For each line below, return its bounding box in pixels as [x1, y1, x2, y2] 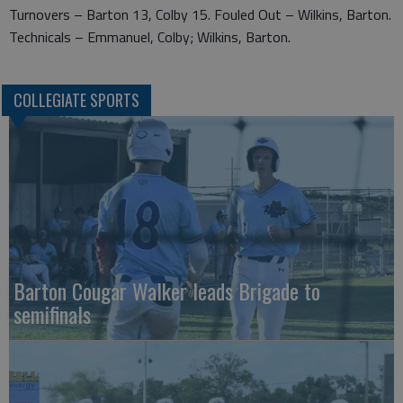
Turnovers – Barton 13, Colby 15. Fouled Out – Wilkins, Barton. [9, 4, 391, 26]
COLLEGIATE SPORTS [13, 88, 139, 112]
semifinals [13, 298, 91, 331]
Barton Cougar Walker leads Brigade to [13, 274, 320, 308]
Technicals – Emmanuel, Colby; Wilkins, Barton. [9, 26, 291, 49]
